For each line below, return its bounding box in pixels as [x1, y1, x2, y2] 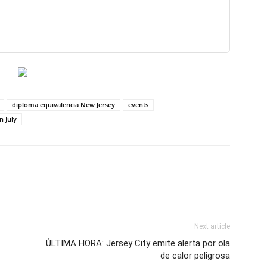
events [128, 100, 148, 109]
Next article [194, 222, 230, 231]
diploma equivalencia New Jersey [12, 100, 115, 109]
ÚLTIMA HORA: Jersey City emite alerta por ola [46, 238, 230, 249]
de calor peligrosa [160, 250, 230, 261]
